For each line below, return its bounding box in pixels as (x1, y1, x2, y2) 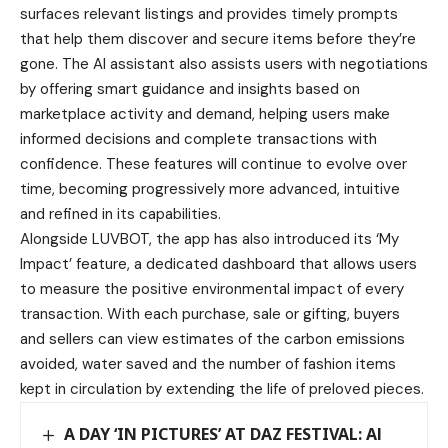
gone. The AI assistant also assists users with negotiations (20, 54, 428, 74)
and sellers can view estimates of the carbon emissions (20, 329, 405, 349)
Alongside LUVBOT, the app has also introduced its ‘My (20, 229, 399, 249)
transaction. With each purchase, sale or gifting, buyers (20, 304, 400, 324)
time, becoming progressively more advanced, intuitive (20, 179, 400, 199)
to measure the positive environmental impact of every (20, 279, 404, 299)
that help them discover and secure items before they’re (20, 29, 416, 49)
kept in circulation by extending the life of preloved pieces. (20, 379, 424, 399)
